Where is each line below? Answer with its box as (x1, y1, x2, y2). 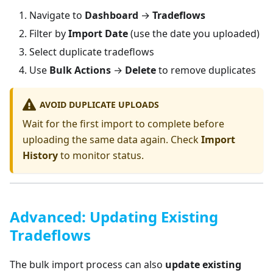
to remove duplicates (156, 63, 256, 77)
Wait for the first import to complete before (23, 117, 224, 131)
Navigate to (29, 9, 85, 23)
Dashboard (85, 9, 138, 23)
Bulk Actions (49, 63, 111, 77)
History (23, 149, 58, 163)
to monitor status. (58, 149, 144, 163)
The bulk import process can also (10, 258, 165, 272)
